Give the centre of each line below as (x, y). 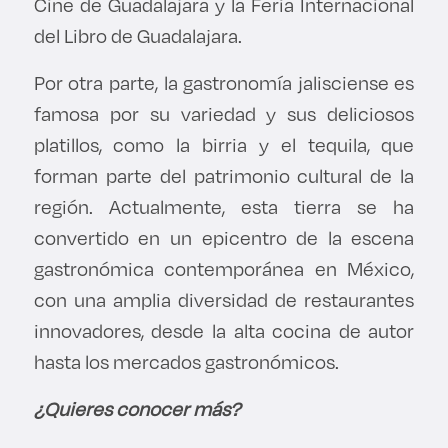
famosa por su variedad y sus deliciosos (224, 114)
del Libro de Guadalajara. (141, 36)
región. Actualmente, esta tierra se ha (224, 207)
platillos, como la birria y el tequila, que (224, 145)
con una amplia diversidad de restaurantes (224, 300)
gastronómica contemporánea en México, (224, 269)
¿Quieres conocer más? (138, 409)
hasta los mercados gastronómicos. (188, 362)
